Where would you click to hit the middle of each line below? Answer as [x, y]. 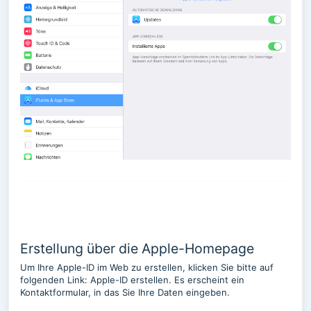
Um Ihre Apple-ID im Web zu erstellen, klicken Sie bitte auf [147, 267]
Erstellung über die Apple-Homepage [137, 248]
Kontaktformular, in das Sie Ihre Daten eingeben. [125, 292]
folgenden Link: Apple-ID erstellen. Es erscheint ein [132, 279]
